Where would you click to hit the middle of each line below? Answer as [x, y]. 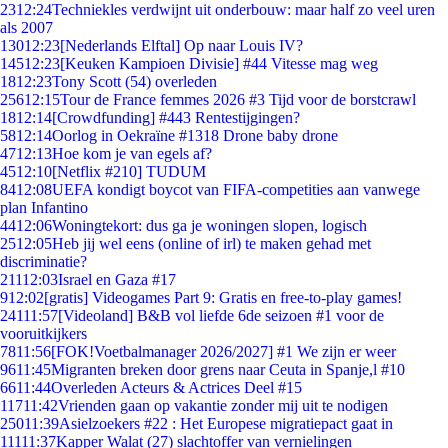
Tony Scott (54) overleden [134, 81]
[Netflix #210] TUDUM [129, 171]
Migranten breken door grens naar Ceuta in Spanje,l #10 [228, 369]
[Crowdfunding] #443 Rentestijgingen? [176, 117]
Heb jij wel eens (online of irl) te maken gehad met [211, 243]
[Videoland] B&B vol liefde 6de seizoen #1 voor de [221, 315]
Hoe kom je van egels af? [132, 153]
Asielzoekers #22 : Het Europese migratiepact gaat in [226, 423]
